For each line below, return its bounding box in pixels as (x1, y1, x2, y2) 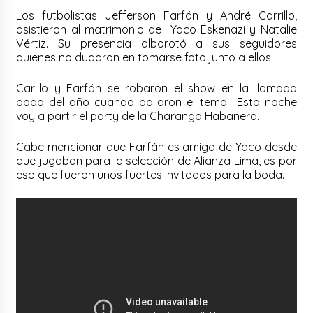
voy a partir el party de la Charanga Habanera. (16, 108, 263, 123)
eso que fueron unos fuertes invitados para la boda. (16, 167, 285, 182)
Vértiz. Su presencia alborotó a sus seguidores (16, 36, 297, 50)
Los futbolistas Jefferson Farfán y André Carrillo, (16, 8, 297, 22)
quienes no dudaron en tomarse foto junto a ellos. (16, 50, 277, 64)
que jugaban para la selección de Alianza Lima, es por (16, 153, 297, 168)
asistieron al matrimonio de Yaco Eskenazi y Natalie (16, 22, 297, 36)
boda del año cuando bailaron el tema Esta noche (16, 94, 297, 109)
